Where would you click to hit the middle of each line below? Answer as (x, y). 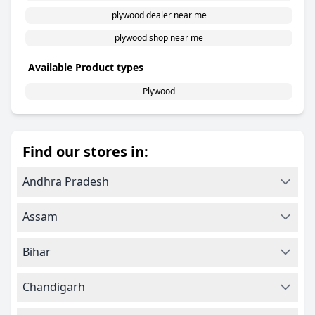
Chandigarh (54, 287)
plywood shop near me (159, 38)
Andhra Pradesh (66, 181)
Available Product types (86, 67)
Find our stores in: (85, 152)
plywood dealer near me (159, 15)
